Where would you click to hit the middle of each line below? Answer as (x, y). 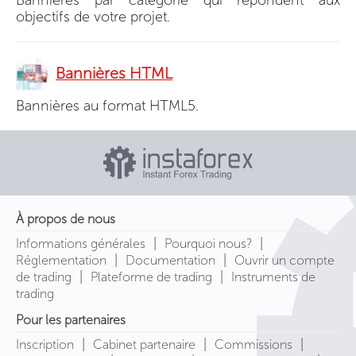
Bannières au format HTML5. (107, 105)
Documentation (170, 260)
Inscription (45, 344)
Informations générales (81, 243)
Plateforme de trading (151, 277)
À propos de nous (66, 219)
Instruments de (273, 277)
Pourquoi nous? (208, 243)
